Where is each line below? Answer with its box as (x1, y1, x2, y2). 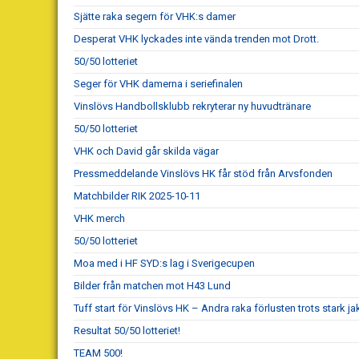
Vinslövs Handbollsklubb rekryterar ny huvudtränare (74, 99, 311, 112)
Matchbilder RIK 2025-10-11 (74, 189, 200, 202)
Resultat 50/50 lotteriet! (74, 324, 180, 337)
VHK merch (74, 212, 125, 224)
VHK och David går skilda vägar (74, 144, 219, 157)
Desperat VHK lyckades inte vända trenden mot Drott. (74, 32, 319, 45)
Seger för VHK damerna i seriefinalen (74, 77, 243, 90)
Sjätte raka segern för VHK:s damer (74, 10, 236, 22)
